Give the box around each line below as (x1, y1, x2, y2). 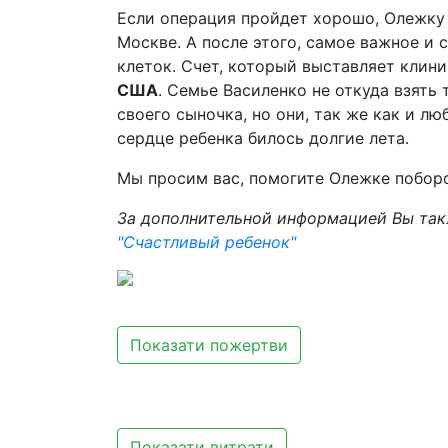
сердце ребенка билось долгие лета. (117, 128, 409, 148)
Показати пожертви (130, 335, 288, 355)
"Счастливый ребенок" (117, 232, 296, 252)
